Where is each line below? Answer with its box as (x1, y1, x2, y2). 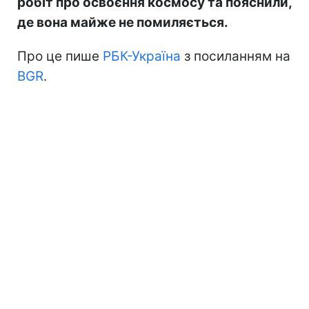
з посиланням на (181, 48, 290, 64)
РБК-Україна (103, 48, 181, 64)
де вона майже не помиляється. (17, 14, 228, 30)
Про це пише (17, 48, 103, 64)
